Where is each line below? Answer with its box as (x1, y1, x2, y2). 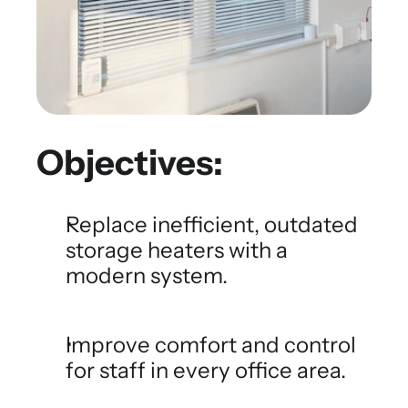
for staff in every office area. (66, 357, 346, 383)
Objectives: (36, 141, 223, 184)
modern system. (66, 262, 228, 289)
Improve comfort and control (66, 331, 356, 358)
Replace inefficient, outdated (66, 211, 358, 238)
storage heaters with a (66, 237, 288, 263)
